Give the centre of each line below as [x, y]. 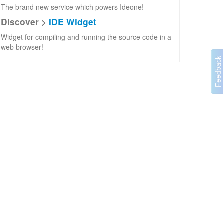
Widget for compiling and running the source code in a [86, 37]
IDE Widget [72, 22]
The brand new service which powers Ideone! [72, 7]
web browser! [22, 47]
